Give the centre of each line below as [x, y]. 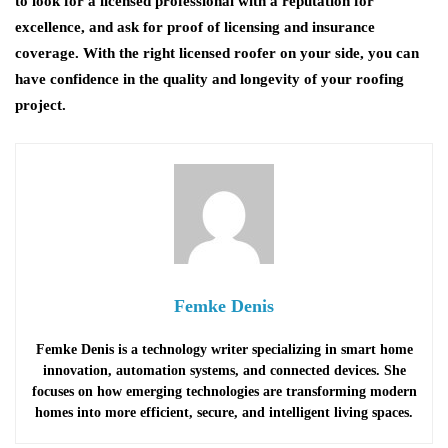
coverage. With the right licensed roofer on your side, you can [217, 53]
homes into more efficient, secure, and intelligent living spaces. [224, 412]
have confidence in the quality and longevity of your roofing [209, 79]
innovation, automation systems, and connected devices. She [224, 370]
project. [40, 105]
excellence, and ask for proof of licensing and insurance [195, 27]
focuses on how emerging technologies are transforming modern [224, 391]
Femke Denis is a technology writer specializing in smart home [224, 349]
